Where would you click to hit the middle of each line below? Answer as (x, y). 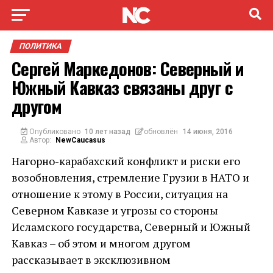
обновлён (161, 132)
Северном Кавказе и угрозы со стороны (115, 210)
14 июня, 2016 (208, 132)
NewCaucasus (81, 140)
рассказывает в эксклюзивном (91, 260)
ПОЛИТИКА (41, 46)
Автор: (39, 140)
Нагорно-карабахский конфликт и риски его (126, 161)
